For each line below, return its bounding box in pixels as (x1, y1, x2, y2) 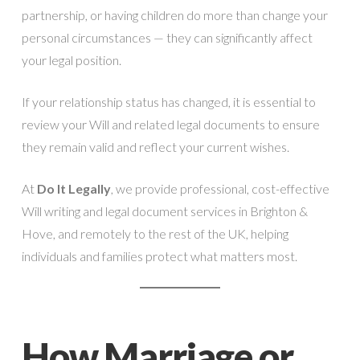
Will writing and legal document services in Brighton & (21, 202, 308, 219)
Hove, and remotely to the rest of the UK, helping (21, 225, 288, 241)
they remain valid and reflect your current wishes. (21, 138, 289, 154)
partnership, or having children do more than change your (21, 6, 328, 22)
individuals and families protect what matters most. (21, 247, 297, 264)
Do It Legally (36, 180, 111, 196)
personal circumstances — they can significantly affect (21, 29, 313, 45)
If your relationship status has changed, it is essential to (21, 93, 316, 109)
